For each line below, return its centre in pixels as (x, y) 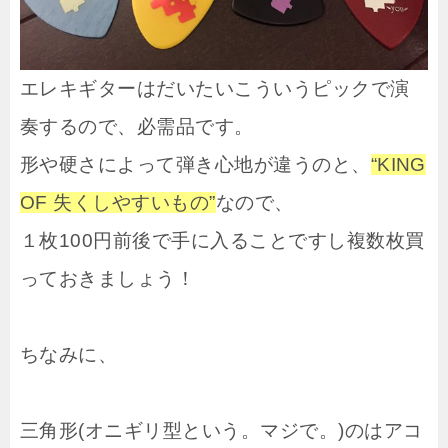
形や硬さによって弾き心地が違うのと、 (195, 165)
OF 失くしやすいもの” (118, 203)
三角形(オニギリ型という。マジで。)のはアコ (221, 431)
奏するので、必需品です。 (137, 127)
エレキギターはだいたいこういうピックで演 (215, 89)
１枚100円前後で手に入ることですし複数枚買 (222, 241)
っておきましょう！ (108, 279)
